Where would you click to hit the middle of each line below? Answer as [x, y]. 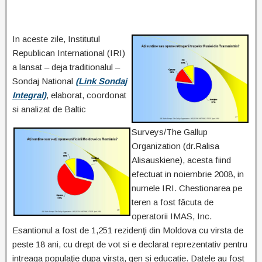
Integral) [29, 95]
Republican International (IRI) [69, 53]
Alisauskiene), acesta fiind [181, 160]
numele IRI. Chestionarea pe [187, 188]
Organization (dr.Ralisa [175, 146]
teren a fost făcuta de [173, 202]
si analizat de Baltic [49, 109]
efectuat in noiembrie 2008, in [188, 174]
